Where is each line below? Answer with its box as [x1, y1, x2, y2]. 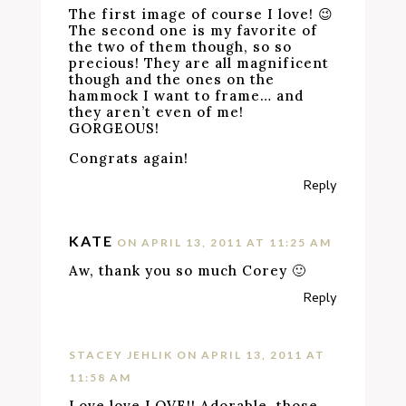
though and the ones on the [69, 71, 275, 88]
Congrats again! [69, 150, 189, 167]
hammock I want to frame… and [69, 87, 304, 104]
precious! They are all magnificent [69, 54, 330, 72]
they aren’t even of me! [69, 103, 245, 121]
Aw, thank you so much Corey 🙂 [69, 262, 307, 279]
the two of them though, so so [69, 38, 293, 55]
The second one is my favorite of [69, 22, 318, 39]
